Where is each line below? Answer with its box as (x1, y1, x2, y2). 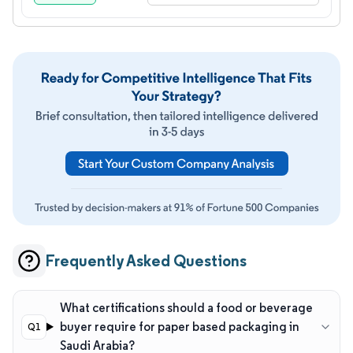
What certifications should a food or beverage (59, 299, 313, 315)
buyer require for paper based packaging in (59, 318, 299, 334)
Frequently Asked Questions (46, 250, 247, 270)
